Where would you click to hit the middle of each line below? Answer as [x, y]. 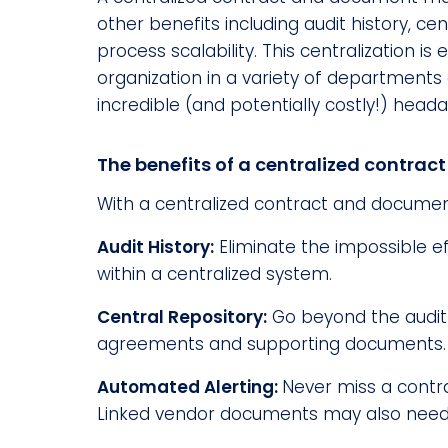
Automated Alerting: [189, 386]
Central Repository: [182, 316]
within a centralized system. [214, 273]
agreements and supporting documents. [271, 343]
